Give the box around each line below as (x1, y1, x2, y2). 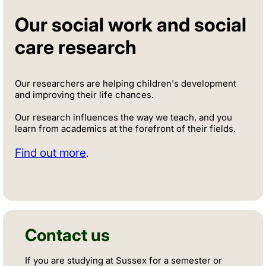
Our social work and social (15, 12, 246, 36)
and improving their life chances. (15, 88, 154, 100)
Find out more (15, 145, 86, 160)
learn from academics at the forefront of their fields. (15, 122, 236, 134)
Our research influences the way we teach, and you (15, 111, 232, 123)
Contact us (25, 224, 110, 245)
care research (15, 35, 137, 59)
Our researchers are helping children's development (15, 77, 236, 89)
